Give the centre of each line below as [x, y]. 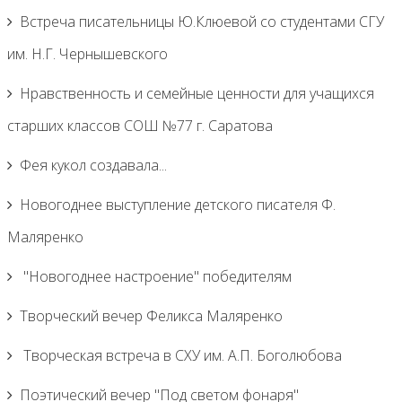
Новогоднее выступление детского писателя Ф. [178, 205]
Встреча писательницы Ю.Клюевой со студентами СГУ [202, 22]
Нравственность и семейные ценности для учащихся [197, 93]
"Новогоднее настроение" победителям [156, 276]
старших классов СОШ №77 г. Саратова [140, 126]
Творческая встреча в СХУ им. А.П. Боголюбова [181, 355]
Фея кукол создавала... [93, 165]
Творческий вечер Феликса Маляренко [151, 316]
